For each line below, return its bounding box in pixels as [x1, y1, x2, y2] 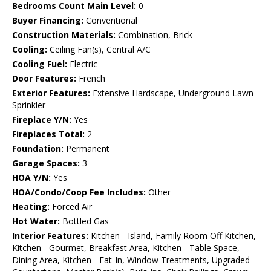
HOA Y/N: [12, 172, 51, 184]
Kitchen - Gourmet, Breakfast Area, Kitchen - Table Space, [12, 242, 240, 254]
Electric [67, 58, 97, 70]
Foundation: [12, 143, 64, 155]
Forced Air [50, 201, 92, 213]
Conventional [83, 15, 137, 27]
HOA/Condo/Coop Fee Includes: [12, 186, 146, 198]
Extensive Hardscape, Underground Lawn [90, 87, 253, 99]
